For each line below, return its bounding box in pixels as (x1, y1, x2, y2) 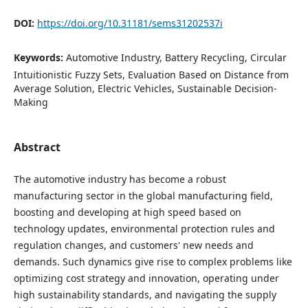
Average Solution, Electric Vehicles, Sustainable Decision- (13, 82, 277, 95)
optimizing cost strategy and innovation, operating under (13, 272, 279, 285)
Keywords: (13, 51, 66, 64)
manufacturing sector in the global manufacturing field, (13, 189, 273, 203)
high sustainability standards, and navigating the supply (13, 288, 276, 302)
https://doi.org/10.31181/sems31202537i (36, 16, 223, 30)
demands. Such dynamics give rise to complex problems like (13, 255, 292, 269)
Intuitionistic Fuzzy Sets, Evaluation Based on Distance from (13, 68, 289, 81)
